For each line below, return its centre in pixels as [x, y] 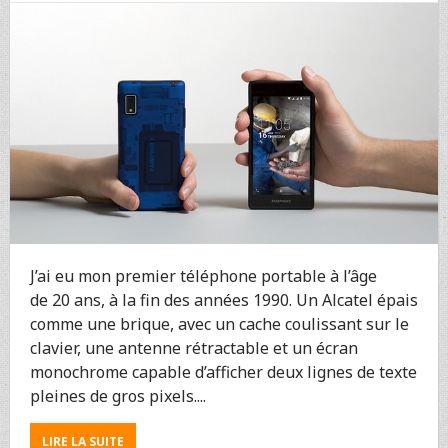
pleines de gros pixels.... [117, 395]
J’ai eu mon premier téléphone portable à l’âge [203, 275]
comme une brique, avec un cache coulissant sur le [219, 323]
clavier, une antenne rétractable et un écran [193, 347]
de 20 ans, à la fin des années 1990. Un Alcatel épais [223, 299]
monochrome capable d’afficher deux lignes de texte [223, 371]
